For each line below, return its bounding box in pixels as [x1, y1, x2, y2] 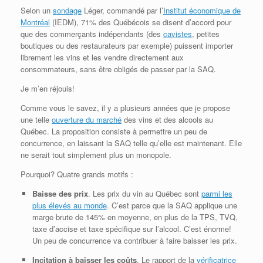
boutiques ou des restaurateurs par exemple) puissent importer [21, 39, 233, 51]
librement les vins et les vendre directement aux [21, 51, 184, 63]
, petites [192, 28, 220, 39]
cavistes [163, 28, 192, 39]
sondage [53, 4, 82, 16]
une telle [21, 113, 52, 125]
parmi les [201, 187, 232, 199]
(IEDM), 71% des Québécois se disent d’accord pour [50, 16, 231, 28]
